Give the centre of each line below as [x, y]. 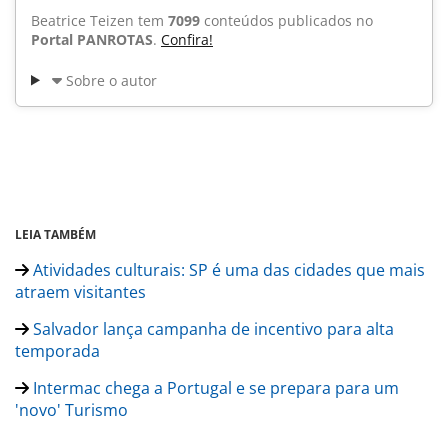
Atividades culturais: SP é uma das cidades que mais [227, 269]
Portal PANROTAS [92, 39]
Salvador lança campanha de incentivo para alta [211, 328]
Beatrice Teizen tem [99, 20]
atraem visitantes [80, 291]
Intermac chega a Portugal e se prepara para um [214, 387]
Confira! [187, 39]
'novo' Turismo [71, 409]
